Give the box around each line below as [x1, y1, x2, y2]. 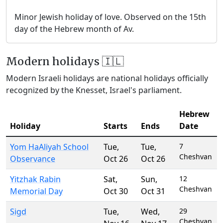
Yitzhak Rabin [10, 173, 61, 185]
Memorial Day [10, 185, 63, 197]
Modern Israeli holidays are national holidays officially [6, 72, 208, 84]
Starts [104, 120, 127, 131]
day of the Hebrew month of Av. [14, 23, 134, 34]
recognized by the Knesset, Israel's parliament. [6, 84, 182, 96]
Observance [10, 153, 55, 164]
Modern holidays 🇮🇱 [6, 54, 124, 68]
